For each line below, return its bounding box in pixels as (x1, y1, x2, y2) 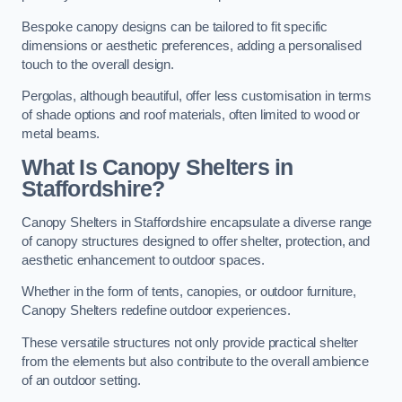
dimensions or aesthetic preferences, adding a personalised (22, 38, 362, 53)
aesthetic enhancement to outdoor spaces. (22, 252, 266, 267)
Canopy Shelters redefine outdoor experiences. (22, 303, 291, 319)
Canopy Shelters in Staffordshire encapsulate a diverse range (22, 214, 372, 230)
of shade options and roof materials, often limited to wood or (22, 108, 361, 123)
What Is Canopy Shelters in (22, 155, 293, 179)
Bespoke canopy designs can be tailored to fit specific (22, 19, 328, 34)
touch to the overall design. (22, 57, 174, 72)
